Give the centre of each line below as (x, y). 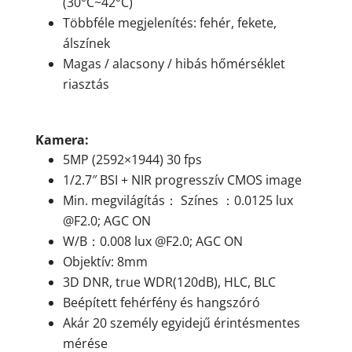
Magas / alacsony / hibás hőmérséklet (174, 64)
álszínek (86, 44)
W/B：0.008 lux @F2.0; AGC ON (152, 242)
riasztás (86, 84)
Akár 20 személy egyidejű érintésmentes (181, 323)
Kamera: (62, 140)
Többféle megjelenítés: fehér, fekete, (169, 23)
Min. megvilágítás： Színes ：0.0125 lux (178, 201)
